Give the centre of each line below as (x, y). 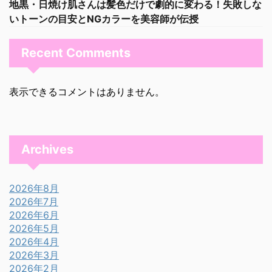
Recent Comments (76, 53)
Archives (47, 149)
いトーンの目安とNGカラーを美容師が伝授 (104, 19)
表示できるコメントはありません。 (87, 92)
